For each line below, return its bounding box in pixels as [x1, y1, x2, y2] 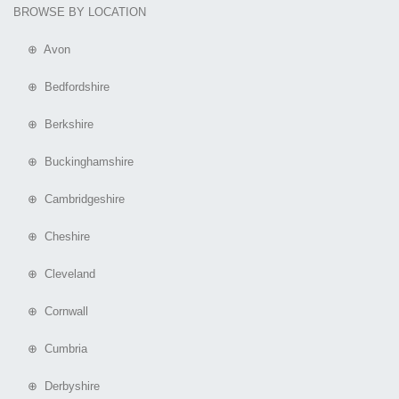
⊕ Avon [13, 43, 70, 57]
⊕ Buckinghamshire [13, 155, 134, 169]
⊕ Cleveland [13, 267, 95, 281]
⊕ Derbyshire [13, 379, 100, 394]
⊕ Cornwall [13, 305, 88, 319]
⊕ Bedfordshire [13, 80, 110, 94]
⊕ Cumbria [13, 342, 87, 356]
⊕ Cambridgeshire [13, 192, 125, 207]
